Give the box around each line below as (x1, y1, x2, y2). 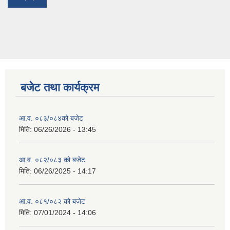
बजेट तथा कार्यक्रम (21, 81, 99, 94)
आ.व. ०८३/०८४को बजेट (19, 114, 83, 123)
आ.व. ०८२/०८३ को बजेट (19, 156, 85, 164)
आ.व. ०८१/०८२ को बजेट (19, 197, 85, 206)
